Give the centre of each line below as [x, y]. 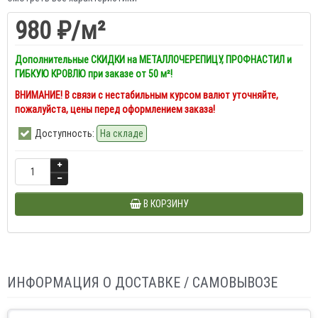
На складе [122, 133]
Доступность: [65, 133]
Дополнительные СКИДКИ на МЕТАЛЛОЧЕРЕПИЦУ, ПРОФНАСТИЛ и [153, 60]
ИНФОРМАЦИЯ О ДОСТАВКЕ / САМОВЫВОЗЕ [142, 282]
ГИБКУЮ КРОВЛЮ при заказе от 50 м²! [94, 74]
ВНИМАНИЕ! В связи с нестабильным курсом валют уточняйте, [147, 95]
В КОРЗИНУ [166, 204]
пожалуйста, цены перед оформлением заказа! [115, 109]
